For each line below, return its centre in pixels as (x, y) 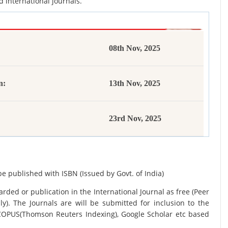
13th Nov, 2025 (135, 83)
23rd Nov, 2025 (135, 118)
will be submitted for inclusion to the (142, 203)
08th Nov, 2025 (135, 48)
